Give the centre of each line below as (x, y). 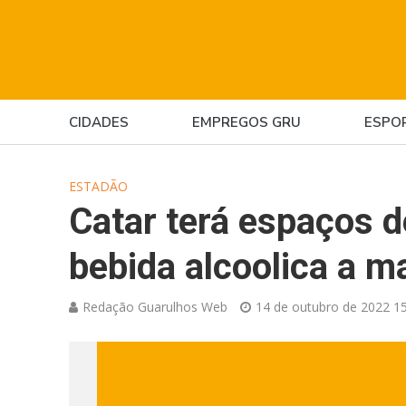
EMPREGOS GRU (246, 122)
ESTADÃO (98, 186)
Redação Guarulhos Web (155, 307)
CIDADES (98, 122)
